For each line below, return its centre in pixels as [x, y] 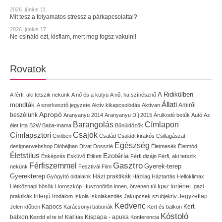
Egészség [132, 145]
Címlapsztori [30, 135]
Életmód [188, 146]
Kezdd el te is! [47, 217]
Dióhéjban [66, 146]
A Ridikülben [175, 94]
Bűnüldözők [129, 125]
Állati [169, 104]
